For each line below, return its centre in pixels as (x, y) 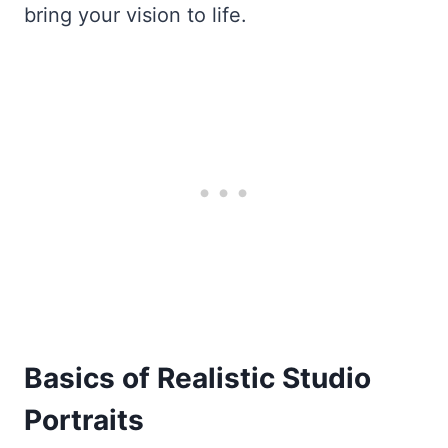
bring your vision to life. (135, 14)
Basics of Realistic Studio (197, 377)
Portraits (84, 419)
